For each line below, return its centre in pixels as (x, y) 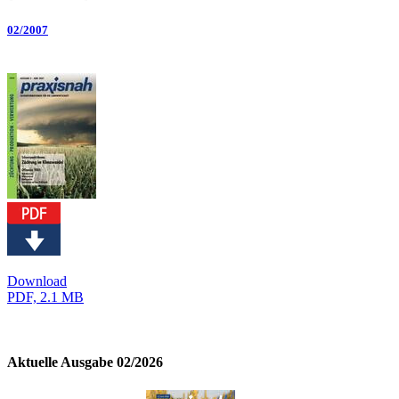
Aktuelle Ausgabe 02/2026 (85, 362)
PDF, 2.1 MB (45, 297)
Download (37, 281)
